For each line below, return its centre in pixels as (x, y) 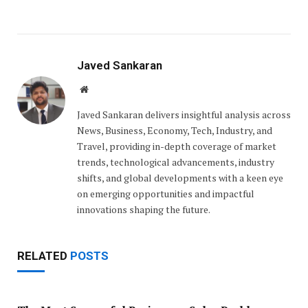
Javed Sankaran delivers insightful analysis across (184, 114)
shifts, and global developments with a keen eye (180, 177)
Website (103, 88)
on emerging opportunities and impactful (166, 193)
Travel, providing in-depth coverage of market (177, 146)
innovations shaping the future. (144, 209)
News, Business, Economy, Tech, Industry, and (175, 130)
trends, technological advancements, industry (176, 162)
